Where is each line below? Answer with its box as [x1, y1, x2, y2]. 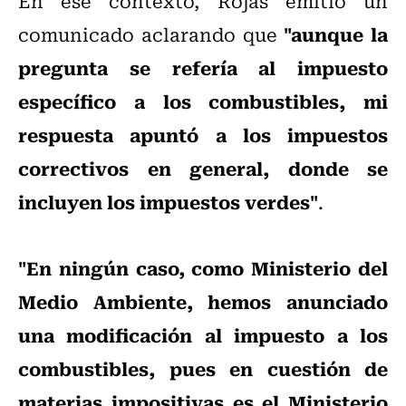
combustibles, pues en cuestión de [18, 353, 388, 383]
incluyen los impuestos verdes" [18, 187, 318, 217]
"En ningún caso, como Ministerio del [18, 253, 388, 283]
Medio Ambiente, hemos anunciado [18, 286, 388, 316]
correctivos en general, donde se [18, 153, 388, 183]
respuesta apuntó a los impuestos [18, 120, 388, 150]
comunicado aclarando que [18, 20, 285, 49]
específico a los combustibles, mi [18, 86, 388, 116]
